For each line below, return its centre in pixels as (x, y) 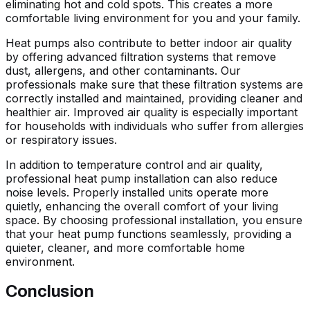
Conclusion (50, 291)
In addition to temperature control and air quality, (134, 165)
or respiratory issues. (61, 140)
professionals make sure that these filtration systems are (154, 85)
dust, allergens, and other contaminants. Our (123, 71)
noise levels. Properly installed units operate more (137, 193)
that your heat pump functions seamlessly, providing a (148, 234)
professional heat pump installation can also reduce (142, 179)
